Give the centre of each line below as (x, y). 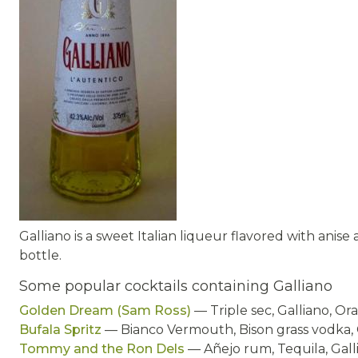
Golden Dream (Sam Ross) (105, 310)
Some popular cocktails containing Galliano (176, 286)
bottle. (40, 255)
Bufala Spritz (60, 330)
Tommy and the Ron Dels (102, 349)
